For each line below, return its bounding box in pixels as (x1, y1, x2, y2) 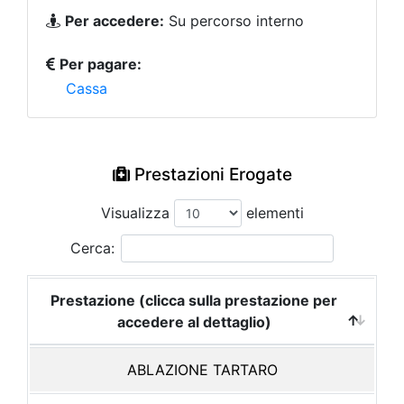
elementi (241, 204, 304, 222)
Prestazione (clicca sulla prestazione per (50, 291, 337, 309)
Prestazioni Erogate (129, 164, 292, 185)
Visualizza (100, 204, 174, 222)
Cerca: (70, 239, 115, 257)
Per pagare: (60, 55, 142, 73)
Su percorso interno (164, 12, 304, 30)
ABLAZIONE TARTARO (126, 361, 278, 379)
